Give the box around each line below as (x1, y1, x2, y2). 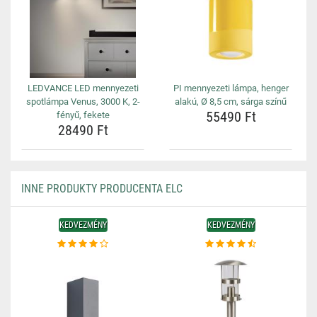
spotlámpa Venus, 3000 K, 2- (25, 96, 140, 107)
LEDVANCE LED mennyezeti (27, 83, 139, 93)
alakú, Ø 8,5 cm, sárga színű (175, 96, 287, 107)
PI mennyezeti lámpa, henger (173, 83, 289, 93)
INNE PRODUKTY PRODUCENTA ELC (21, 182, 183, 195)
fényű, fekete (56, 110, 110, 120)
